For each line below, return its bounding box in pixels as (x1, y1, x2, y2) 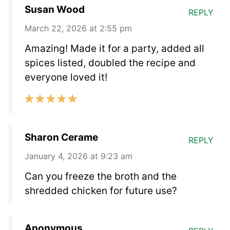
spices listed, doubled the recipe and (25, 57, 196, 69)
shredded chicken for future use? (25, 185, 177, 197)
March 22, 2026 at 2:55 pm (25, 23, 132, 34)
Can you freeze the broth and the (25, 170, 177, 183)
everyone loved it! (25, 71, 107, 84)
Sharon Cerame (25, 131, 98, 144)
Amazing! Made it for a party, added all (25, 43, 204, 55)
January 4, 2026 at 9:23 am (25, 151, 132, 162)
